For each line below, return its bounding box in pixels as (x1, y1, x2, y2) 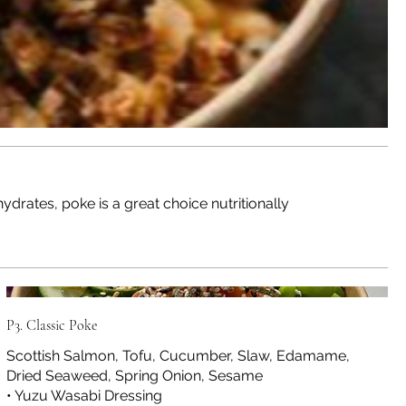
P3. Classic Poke (5, 315, 97, 334)
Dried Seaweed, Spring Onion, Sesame (5, 366, 263, 384)
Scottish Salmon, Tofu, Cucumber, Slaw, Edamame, (5, 346, 350, 364)
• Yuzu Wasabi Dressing (5, 386, 162, 404)
